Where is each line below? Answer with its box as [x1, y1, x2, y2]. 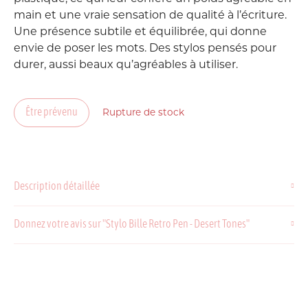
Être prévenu [25, 107, 78, 118]
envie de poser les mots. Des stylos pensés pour [14, 43, 276, 54]
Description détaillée [14, 181, 100, 192]
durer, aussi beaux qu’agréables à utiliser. [14, 60, 238, 71]
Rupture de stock [102, 109, 184, 118]
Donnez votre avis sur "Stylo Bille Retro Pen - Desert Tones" [14, 219, 250, 230]
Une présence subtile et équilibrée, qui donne [14, 27, 267, 38]
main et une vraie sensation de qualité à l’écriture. [14, 10, 287, 21]
